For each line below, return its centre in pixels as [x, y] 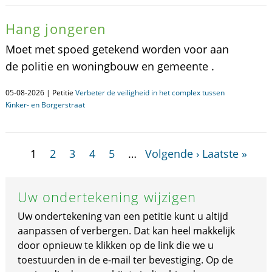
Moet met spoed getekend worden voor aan [117, 49]
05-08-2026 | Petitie [40, 93]
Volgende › [172, 154]
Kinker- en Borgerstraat [45, 105]
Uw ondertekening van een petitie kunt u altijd [123, 216]
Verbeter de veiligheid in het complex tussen [150, 93]
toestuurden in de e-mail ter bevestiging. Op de [125, 260]
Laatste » [224, 154]
